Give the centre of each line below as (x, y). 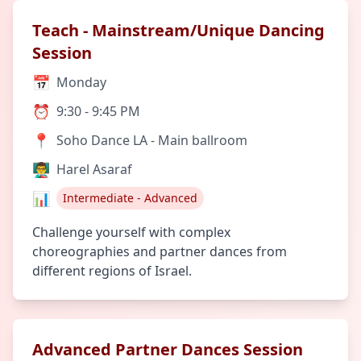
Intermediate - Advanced (130, 198)
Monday (81, 82)
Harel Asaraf (94, 169)
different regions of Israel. (112, 271)
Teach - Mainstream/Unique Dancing (178, 30)
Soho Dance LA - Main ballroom (152, 140)
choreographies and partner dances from (160, 251)
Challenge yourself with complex (131, 232)
